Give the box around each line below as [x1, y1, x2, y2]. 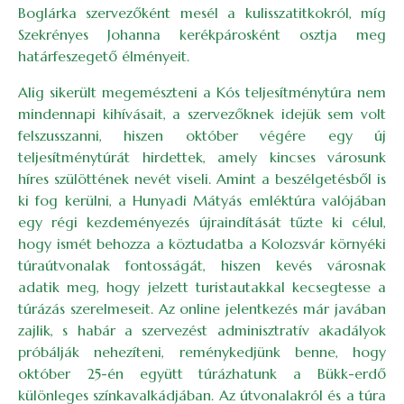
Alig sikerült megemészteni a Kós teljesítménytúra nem [18, 83, 386, 102]
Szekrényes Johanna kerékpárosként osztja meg [18, 25, 386, 44]
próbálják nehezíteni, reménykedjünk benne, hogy [18, 343, 386, 362]
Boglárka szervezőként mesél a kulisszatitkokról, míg [18, 4, 386, 23]
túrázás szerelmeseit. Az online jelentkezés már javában [18, 299, 386, 318]
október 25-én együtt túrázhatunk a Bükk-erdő [18, 364, 386, 383]
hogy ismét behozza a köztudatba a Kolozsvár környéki [18, 234, 386, 253]
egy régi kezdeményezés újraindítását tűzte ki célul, [18, 213, 386, 232]
